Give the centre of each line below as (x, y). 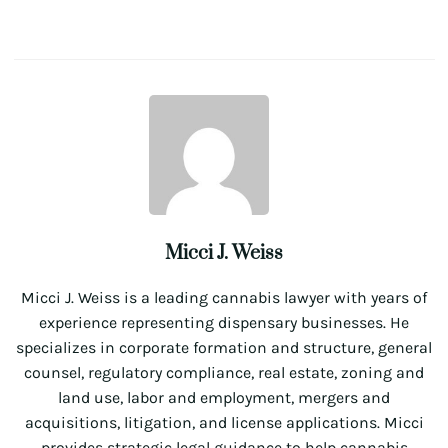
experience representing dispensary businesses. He (224, 323)
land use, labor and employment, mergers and (224, 398)
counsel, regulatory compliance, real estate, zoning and (224, 373)
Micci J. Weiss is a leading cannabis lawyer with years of (224, 298)
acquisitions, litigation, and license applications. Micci (224, 423)
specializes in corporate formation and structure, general (224, 348)
